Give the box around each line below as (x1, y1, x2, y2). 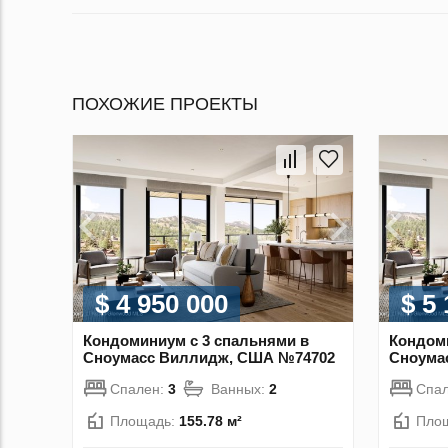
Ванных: (211, 380, 269, 397)
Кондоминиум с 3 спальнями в (83, 331, 309, 349)
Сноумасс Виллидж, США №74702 (83, 348, 335, 366)
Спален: (110, 380, 168, 397)
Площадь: (110, 412, 179, 429)
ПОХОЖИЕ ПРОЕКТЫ (72, 94, 258, 115)
